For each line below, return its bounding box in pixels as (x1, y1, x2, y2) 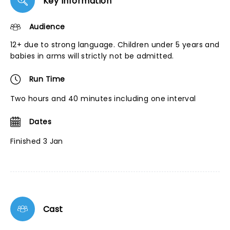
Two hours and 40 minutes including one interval (10, 93, 196, 104)
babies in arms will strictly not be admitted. (10, 51, 174, 61)
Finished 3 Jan (10, 136, 63, 146)
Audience (29, 22, 65, 32)
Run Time (29, 74, 65, 84)
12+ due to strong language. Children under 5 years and (10, 40, 220, 50)
